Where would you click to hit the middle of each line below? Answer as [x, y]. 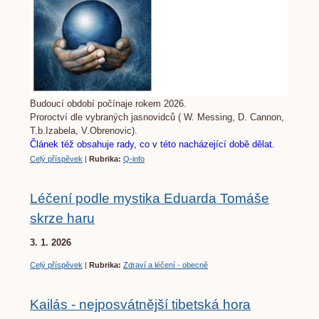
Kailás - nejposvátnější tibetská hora [140, 305]
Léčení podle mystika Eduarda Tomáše [150, 199]
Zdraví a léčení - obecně [166, 265]
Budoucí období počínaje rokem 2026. [110, 104]
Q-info [134, 159]
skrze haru [62, 219]
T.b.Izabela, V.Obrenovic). [85, 131]
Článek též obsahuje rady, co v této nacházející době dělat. [152, 145]
